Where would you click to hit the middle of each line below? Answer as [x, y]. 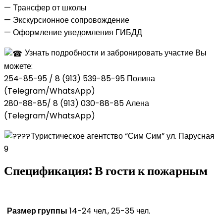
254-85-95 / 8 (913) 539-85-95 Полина [80, 78]
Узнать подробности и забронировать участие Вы [115, 53]
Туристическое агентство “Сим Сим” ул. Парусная [123, 136]
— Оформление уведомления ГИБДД [73, 33]
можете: [18, 66]
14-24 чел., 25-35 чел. [110, 211]
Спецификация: [49, 171]
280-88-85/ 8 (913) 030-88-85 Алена [77, 103]
